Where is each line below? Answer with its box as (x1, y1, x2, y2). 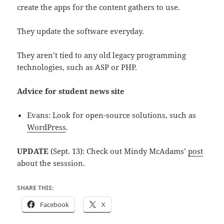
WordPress (27, 122, 66, 132)
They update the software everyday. (17, 26, 144, 36)
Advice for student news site (17, 86, 125, 96)
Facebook (40, 200, 69, 209)
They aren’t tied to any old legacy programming (17, 50, 186, 60)
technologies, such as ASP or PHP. (17, 62, 137, 72)
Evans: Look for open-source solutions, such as (27, 110, 196, 120)
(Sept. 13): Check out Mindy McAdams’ (48, 146, 188, 156)
